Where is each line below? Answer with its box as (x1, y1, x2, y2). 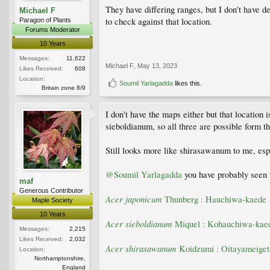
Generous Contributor (19, 186, 83, 194)
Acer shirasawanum (105, 242, 177, 254)
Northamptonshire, (34, 254, 86, 262)
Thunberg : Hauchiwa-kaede (162, 193, 266, 205)
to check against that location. (105, 16, 212, 28)
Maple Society (32, 196, 73, 204)
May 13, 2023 (137, 61, 177, 69)
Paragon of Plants (19, 16, 71, 24)
